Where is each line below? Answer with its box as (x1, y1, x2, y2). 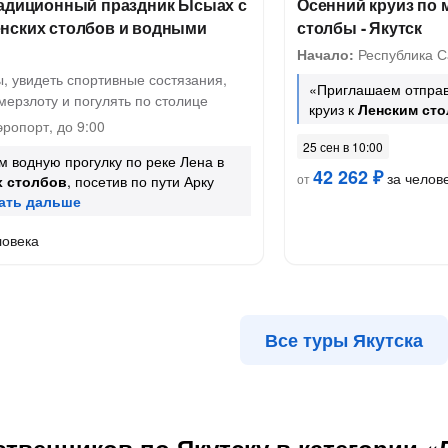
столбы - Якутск (297, 16, 422, 39)
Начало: (297, 44, 354, 64)
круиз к (309, 99, 358, 119)
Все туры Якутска (265, 327, 423, 353)
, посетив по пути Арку (67, 171, 214, 191)
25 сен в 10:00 (303, 138, 383, 155)
